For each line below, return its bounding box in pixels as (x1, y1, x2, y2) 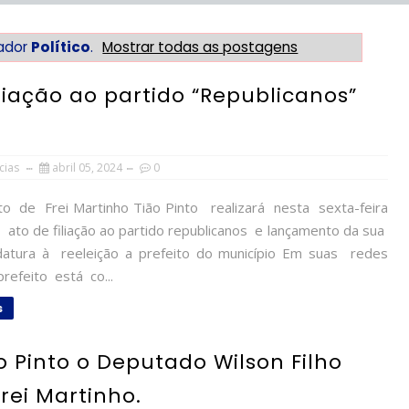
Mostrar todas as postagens (102, 37, 299, 57)
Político (31, 37, 91, 57)
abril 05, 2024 (52, 160, 122, 176)
